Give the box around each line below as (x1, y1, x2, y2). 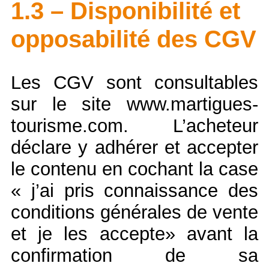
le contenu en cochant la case (11, 158, 258, 180)
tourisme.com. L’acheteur (11, 115, 258, 136)
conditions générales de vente (11, 201, 258, 223)
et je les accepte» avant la (11, 223, 258, 244)
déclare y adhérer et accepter (11, 136, 258, 158)
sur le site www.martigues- (11, 93, 258, 115)
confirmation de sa (11, 244, 258, 266)
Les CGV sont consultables (11, 71, 258, 93)
